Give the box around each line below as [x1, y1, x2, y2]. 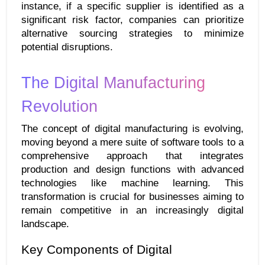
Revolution [21, 97, 98, 115]
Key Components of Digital [21, 242, 172, 257]
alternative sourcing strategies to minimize [21, 27, 244, 40]
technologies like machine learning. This [21, 176, 244, 189]
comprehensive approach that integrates [21, 149, 244, 161]
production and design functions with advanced [21, 163, 244, 175]
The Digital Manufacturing [21, 73, 205, 92]
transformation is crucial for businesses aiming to [21, 190, 244, 202]
